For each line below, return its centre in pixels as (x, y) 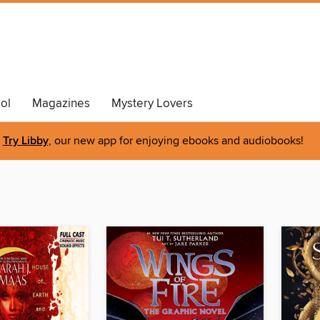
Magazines (61, 104)
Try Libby (25, 141)
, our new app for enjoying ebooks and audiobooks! (176, 141)
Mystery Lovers (152, 104)
